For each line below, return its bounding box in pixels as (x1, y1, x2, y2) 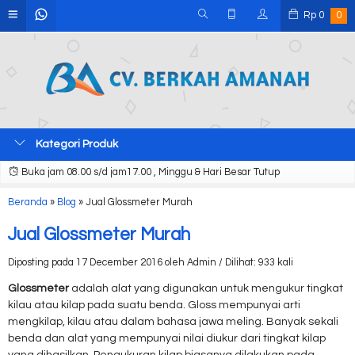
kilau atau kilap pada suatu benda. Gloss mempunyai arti (8, 300, 300, 311)
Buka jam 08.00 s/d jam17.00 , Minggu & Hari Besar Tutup (19, 167, 280, 177)
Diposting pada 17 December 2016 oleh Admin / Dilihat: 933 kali (8, 258, 293, 268)
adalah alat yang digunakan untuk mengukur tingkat (69, 283, 343, 294)
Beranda (8, 197, 48, 208)
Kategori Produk (33, 139, 118, 150)
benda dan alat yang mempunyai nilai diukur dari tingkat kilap (8, 333, 326, 344)
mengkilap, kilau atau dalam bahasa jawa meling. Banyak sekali (8, 316, 338, 327)
